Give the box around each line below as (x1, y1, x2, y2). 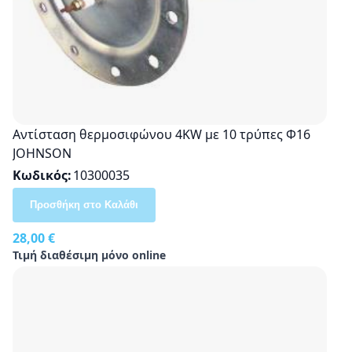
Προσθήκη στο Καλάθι (30, 198, 138, 211)
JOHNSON (13, 144, 71, 162)
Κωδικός (13, 166, 68, 184)
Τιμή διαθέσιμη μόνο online (13, 247, 166, 262)
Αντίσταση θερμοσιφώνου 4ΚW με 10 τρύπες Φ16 (13, 125, 310, 143)
